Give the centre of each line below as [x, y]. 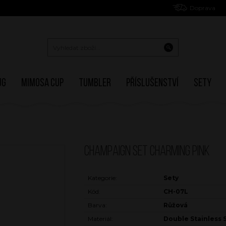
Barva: [97, 205]
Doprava [203, 8]
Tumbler [95, 83]
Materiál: [100, 218]
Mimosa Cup [42, 83]
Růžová [176, 205]
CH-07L [176, 191]
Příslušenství [152, 83]
